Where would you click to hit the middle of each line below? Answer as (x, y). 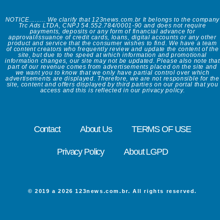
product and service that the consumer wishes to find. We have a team (112, 43)
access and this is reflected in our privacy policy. (112, 91)
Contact (47, 129)
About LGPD (146, 152)
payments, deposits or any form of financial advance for (112, 32)
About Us (96, 129)
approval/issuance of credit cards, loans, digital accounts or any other (112, 38)
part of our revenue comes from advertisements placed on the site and (112, 67)
